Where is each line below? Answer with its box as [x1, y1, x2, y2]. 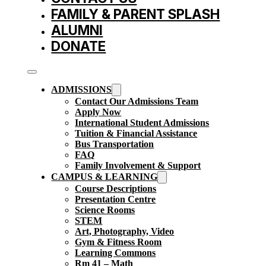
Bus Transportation [75, 139, 154, 150]
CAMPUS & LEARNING [51, 172, 158, 182]
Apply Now [75, 107, 122, 118]
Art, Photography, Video [75, 226, 175, 237]
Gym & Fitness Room [75, 237, 162, 248]
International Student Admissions [75, 118, 210, 128]
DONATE [51, 38, 106, 55]
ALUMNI [51, 22, 103, 39]
